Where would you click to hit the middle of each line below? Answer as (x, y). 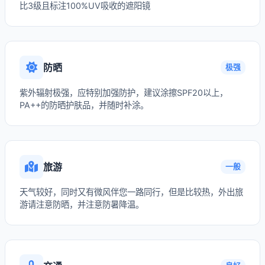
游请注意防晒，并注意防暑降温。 (82, 204)
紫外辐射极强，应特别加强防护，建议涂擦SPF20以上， (124, 93)
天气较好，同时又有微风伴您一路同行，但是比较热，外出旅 (131, 192)
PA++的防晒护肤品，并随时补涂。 (84, 105)
